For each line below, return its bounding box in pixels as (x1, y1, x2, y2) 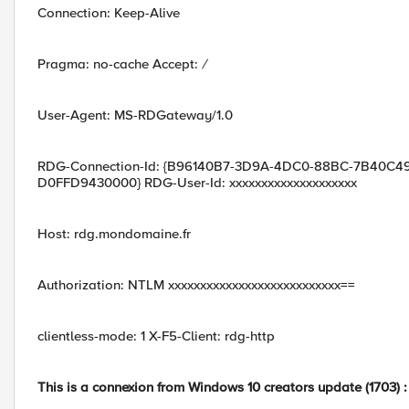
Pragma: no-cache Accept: (37, 56, 202, 72)
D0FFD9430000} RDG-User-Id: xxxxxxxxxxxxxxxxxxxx (37, 174, 357, 191)
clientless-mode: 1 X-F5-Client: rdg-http (37, 328, 275, 344)
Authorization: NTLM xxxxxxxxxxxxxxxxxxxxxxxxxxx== (37, 277, 355, 293)
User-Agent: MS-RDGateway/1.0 (37, 107, 233, 123)
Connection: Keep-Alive (37, 5, 180, 21)
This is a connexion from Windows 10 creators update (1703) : (37, 379, 407, 395)
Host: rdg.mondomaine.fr (37, 225, 191, 242)
